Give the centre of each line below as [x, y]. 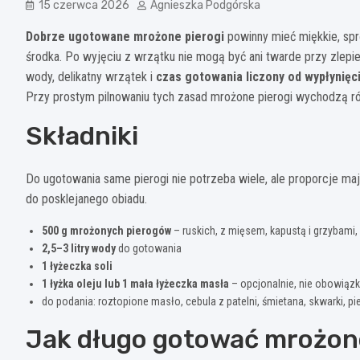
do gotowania [149, 248]
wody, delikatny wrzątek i [91, 76]
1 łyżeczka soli [77, 266]
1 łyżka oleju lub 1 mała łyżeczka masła [135, 283]
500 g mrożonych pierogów [106, 230]
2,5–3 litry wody [79, 248]
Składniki [82, 135]
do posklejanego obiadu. [86, 198]
